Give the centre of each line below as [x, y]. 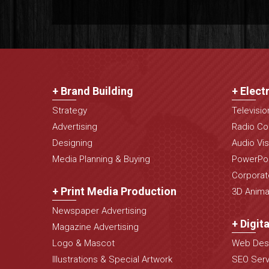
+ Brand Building [93, 91]
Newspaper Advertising [100, 211]
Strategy [70, 111]
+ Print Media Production [115, 192]
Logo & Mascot [84, 243]
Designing [73, 143]
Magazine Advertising [96, 227]
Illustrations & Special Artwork [113, 260]
